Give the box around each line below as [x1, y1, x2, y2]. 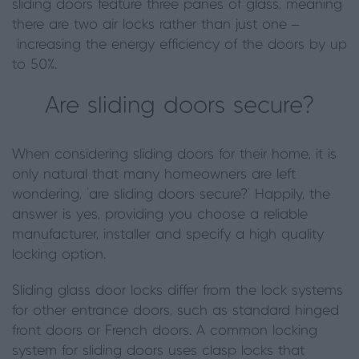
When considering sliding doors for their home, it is [12, 147, 337, 162]
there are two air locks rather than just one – [12, 18, 299, 32]
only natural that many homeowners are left [12, 167, 296, 182]
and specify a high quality [155, 228, 324, 242]
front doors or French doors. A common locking [12, 324, 317, 338]
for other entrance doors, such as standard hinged [12, 304, 339, 318]
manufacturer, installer [12, 228, 155, 242]
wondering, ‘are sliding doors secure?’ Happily [12, 188, 302, 202]
